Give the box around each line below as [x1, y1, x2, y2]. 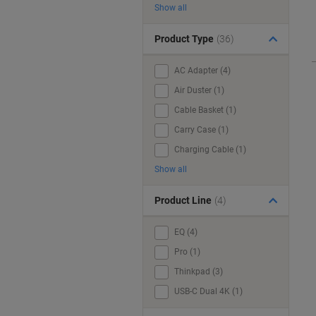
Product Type [154, 33, 214, 44]
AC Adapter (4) [174, 66, 231, 75]
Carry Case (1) [174, 125, 229, 135]
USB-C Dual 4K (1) [174, 286, 243, 296]
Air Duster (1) [174, 85, 224, 95]
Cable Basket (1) [174, 105, 236, 115]
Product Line [154, 195, 212, 206]
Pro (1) [174, 247, 200, 257]
